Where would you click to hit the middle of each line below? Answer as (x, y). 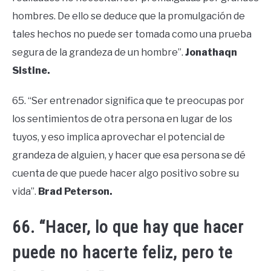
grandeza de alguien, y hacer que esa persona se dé (129, 155)
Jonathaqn (211, 52)
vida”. (25, 191)
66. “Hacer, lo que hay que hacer (128, 227)
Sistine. (31, 70)
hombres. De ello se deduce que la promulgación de (129, 16)
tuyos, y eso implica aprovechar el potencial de (119, 137)
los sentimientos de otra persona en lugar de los (122, 119)
